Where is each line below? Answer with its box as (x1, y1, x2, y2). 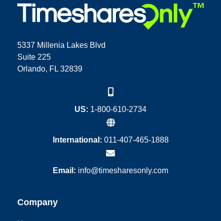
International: (52, 136, 102, 145)
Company (17, 197, 58, 208)
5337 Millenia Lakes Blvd (17, 41, 106, 50)
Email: (53, 166, 76, 175)
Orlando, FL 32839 (17, 65, 82, 74)
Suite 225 (17, 53, 51, 62)
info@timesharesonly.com (78, 166, 168, 175)
